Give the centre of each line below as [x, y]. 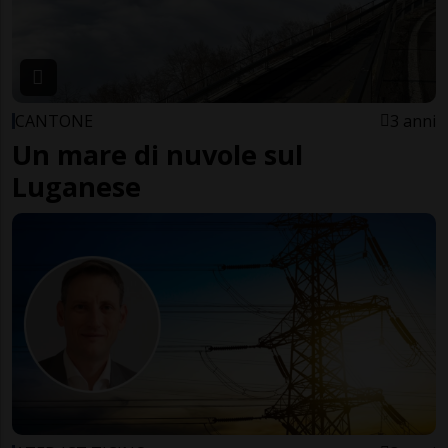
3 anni [413, 120]
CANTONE [54, 120]
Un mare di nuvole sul [157, 154]
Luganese [76, 186]
